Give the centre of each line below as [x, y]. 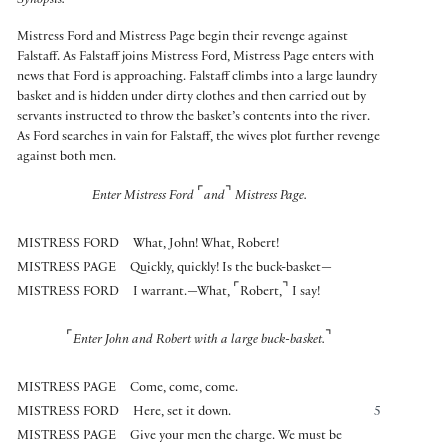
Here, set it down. [182, 412]
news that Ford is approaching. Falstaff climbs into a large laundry [197, 77]
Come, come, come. [184, 388]
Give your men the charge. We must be [236, 436]
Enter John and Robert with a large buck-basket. [199, 340]
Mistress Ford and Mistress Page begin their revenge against [182, 37]
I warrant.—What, [183, 292]
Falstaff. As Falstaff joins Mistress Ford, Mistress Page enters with [195, 57]
